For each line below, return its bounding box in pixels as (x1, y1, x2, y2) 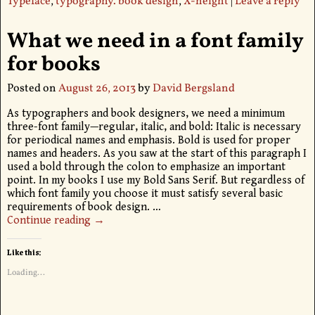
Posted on (6, 80, 58, 96)
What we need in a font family (6, 27, 304, 57)
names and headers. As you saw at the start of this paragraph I (6, 146, 307, 160)
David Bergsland (152, 80, 235, 96)
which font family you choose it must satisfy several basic (6, 186, 283, 200)
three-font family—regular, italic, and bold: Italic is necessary (6, 120, 301, 134)
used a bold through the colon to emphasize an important (6, 160, 285, 174)
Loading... (6, 266, 45, 278)
